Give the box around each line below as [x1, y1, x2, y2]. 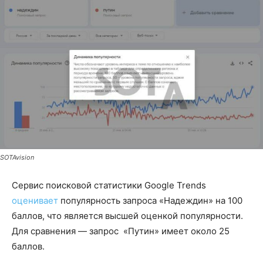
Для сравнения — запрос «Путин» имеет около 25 [12, 225, 230, 237]
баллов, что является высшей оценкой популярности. [12, 210, 243, 221]
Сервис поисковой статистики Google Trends [12, 179, 206, 191]
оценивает [12, 194, 58, 206]
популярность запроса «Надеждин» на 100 [58, 194, 242, 206]
